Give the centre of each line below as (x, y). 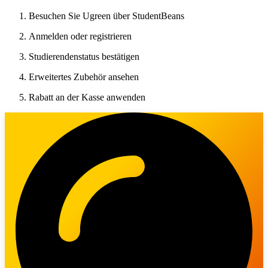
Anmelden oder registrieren (80, 36)
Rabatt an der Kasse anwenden (87, 97)
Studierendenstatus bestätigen (84, 56)
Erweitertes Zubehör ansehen (84, 77)
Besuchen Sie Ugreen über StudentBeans (106, 16)
